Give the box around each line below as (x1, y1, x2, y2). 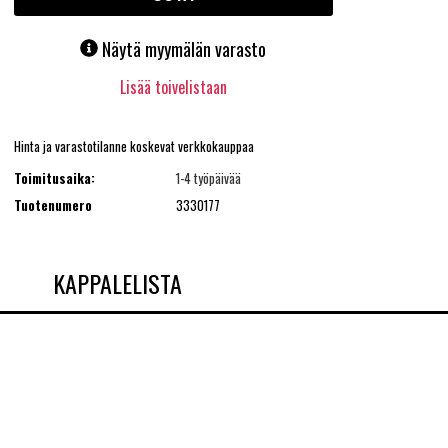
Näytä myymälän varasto (102, 36, 267, 63)
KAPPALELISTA (52, 264, 182, 301)
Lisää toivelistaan (119, 75, 227, 100)
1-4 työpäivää (175, 168, 241, 189)
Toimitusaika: (13, 168, 95, 189)
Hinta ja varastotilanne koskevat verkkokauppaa (13, 135, 254, 156)
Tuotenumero (13, 194, 92, 215)
